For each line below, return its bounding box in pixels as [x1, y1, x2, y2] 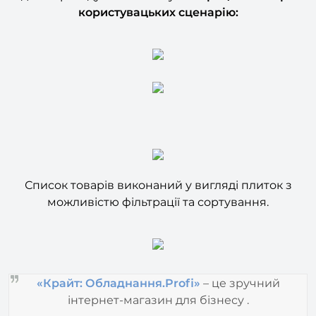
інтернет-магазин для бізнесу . [67, 269, 249, 284]
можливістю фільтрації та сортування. [47, 172, 269, 186]
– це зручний [200, 253, 280, 267]
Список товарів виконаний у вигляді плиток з [24, 155, 292, 169]
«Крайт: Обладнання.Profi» [36, 253, 200, 267]
